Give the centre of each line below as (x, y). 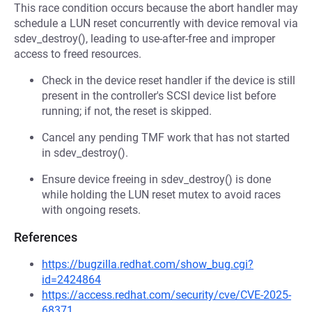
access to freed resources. (78, 54)
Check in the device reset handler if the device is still (169, 80)
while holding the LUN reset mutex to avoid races (161, 195)
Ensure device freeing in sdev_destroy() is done (156, 179)
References (46, 237)
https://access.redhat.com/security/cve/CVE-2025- (166, 295)
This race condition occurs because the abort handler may (156, 8)
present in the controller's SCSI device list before (159, 96)
